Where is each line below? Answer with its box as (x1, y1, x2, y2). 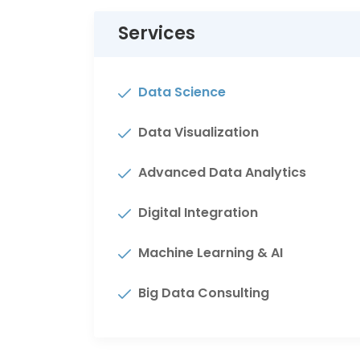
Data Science (138, 83, 226, 101)
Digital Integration (138, 203, 258, 222)
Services (118, 21, 195, 46)
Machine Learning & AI (138, 243, 283, 262)
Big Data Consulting (138, 284, 269, 302)
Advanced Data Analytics (138, 163, 306, 182)
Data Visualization (138, 123, 259, 141)
